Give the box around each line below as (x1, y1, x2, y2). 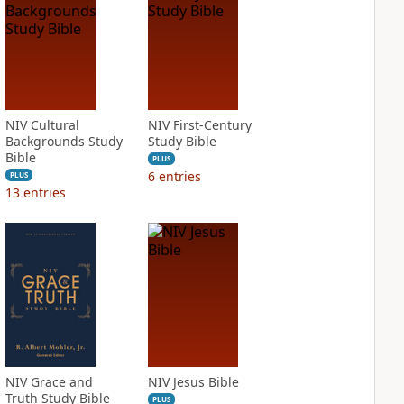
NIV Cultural (5, 116, 79, 133)
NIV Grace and (5, 373, 93, 390)
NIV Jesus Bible (147, 373, 239, 390)
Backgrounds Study (5, 133, 123, 150)
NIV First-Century (147, 116, 252, 133)
